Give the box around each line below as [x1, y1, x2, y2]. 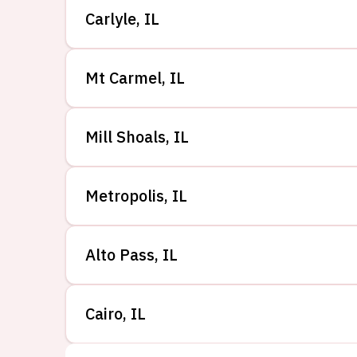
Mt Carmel [85, 67, 162, 88]
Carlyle [85, 8, 136, 29]
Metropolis [85, 185, 164, 206]
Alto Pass [85, 244, 155, 265]
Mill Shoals [85, 126, 166, 147]
